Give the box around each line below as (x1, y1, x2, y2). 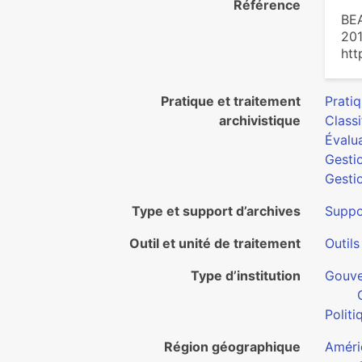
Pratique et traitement (161, 93, 301, 109)
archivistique (219, 112, 301, 128)
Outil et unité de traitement (129, 235, 301, 251)
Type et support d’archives (132, 203, 301, 219)
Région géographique (164, 339, 301, 355)
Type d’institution (191, 267, 301, 284)
